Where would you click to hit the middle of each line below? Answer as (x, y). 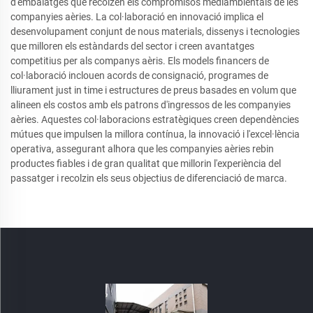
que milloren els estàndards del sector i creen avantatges (132, 46)
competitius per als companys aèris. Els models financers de (140, 61)
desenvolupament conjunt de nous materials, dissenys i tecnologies (155, 31)
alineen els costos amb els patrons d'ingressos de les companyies (151, 105)
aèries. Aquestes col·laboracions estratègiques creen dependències (155, 119)
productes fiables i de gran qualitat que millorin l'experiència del (146, 163)
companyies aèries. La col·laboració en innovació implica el (137, 17)
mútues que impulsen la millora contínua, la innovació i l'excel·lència (155, 134)
